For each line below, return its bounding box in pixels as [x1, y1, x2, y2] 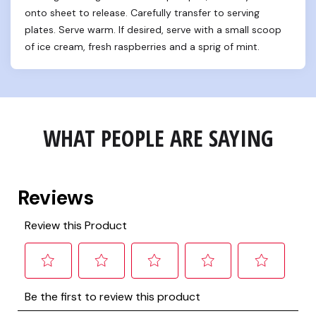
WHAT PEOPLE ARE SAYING [43, 123, 273, 153]
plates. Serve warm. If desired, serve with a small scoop [25, 23, 281, 36]
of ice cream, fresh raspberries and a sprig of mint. [25, 40, 260, 53]
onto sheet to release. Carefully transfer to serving [25, 6, 260, 19]
